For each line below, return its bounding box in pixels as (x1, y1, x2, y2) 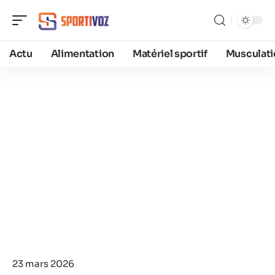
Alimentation (50, 47, 114, 60)
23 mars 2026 (12, 258, 74, 269)
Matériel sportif (132, 47, 207, 60)
